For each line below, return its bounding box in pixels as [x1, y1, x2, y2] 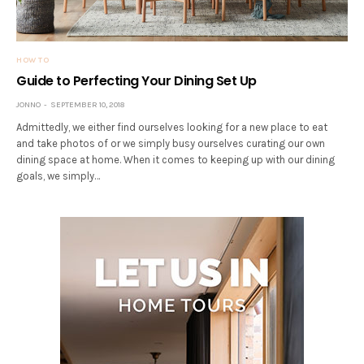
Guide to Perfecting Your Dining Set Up [16, 71, 257, 91]
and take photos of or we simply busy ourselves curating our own [16, 137, 326, 150]
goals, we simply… [16, 170, 101, 183]
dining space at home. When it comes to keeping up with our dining [16, 154, 336, 167]
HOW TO [16, 55, 49, 66]
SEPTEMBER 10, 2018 [50, 100, 124, 110]
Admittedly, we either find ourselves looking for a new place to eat [16, 121, 328, 134]
